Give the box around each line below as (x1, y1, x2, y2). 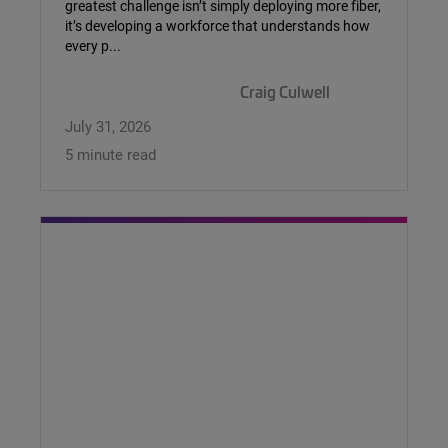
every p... (65, 36, 121, 56)
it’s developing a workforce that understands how (65, 16, 370, 36)
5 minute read (65, 144, 156, 165)
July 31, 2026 (65, 116, 151, 137)
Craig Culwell (240, 81, 330, 103)
